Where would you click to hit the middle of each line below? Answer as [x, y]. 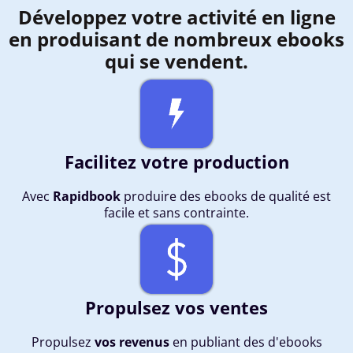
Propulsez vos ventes [176, 307]
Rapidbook [87, 197]
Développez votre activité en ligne [176, 17]
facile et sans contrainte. [176, 213]
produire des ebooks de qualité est [226, 197]
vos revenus [132, 342]
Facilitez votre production [176, 162]
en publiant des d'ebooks [245, 342]
